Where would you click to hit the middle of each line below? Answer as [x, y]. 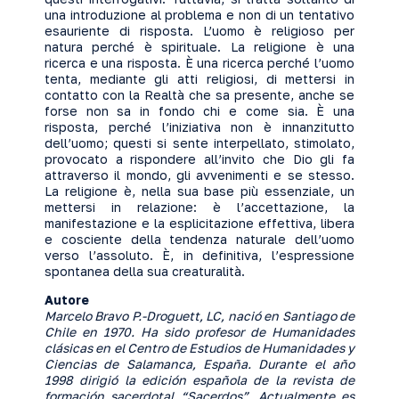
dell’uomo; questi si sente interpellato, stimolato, [199, 143]
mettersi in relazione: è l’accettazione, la [199, 207]
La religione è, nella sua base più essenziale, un [199, 191]
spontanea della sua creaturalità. [145, 271]
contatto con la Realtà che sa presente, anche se [199, 95]
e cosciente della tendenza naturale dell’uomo [199, 239]
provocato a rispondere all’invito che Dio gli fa [199, 159]
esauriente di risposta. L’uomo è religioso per [199, 31]
